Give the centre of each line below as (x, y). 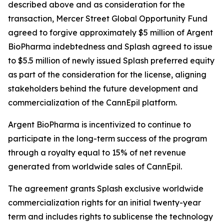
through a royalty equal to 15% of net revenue (97, 152)
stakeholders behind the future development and (103, 88)
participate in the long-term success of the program (107, 138)
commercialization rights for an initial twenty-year (104, 202)
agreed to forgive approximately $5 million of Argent (110, 32)
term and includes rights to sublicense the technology (110, 216)
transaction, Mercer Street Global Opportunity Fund (108, 18)
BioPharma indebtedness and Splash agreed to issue (110, 46)
